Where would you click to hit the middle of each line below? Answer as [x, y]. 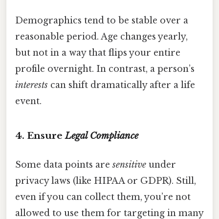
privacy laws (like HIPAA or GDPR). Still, [106, 181]
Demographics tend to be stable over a [102, 20]
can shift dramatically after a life [121, 85]
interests [32, 85]
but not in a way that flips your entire [98, 53]
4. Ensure [40, 135]
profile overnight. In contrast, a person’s [105, 69]
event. [28, 101]
